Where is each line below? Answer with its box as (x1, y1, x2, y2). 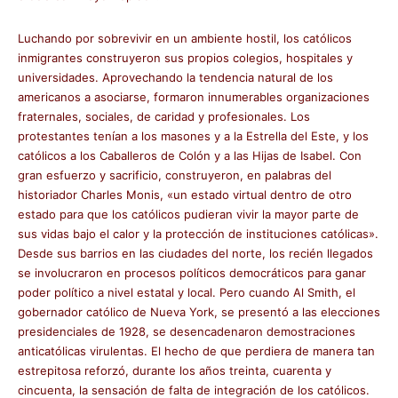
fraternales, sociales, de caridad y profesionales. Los (18, 109, 310, 123)
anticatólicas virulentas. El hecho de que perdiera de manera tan (18, 344, 375, 358)
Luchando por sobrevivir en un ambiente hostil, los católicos (18, 31, 352, 45)
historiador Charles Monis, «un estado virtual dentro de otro (18, 187, 352, 202)
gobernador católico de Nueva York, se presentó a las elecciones (18, 305, 380, 319)
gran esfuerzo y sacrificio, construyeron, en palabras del (18, 168, 331, 182)
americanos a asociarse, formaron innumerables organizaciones (18, 90, 370, 104)
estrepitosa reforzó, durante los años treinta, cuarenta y (18, 363, 331, 378)
